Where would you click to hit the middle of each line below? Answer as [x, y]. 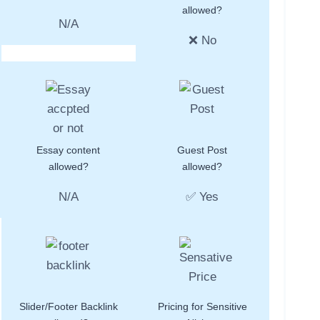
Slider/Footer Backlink [68, 307]
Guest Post [202, 150]
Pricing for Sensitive [202, 307]
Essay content [69, 150]
